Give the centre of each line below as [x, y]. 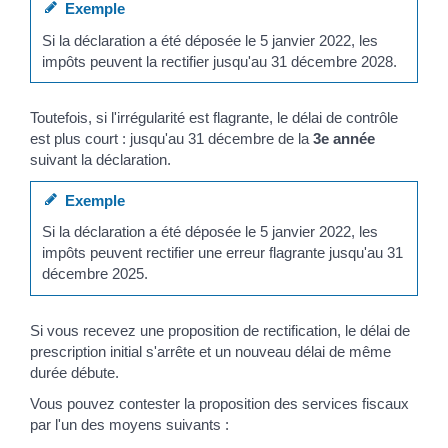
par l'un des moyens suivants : [129, 425]
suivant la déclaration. [100, 160]
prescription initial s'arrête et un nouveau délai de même [210, 351]
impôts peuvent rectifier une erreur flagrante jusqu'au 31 [223, 253]
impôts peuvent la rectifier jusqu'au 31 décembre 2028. [220, 61]
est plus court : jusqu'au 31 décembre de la [171, 139]
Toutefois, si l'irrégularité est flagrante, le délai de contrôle [213, 118]
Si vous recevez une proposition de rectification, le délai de [219, 330]
